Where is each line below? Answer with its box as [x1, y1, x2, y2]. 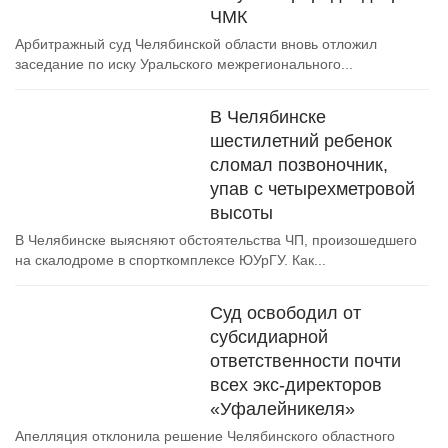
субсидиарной [210, 327, 328, 347]
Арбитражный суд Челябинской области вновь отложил [15, 36, 377, 52]
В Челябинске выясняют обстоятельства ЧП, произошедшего [15, 232, 417, 248]
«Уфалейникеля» [210, 399, 355, 419]
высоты [210, 203, 273, 223]
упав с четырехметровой [210, 179, 415, 199]
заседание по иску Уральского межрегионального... [15, 56, 353, 72]
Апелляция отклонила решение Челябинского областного [15, 428, 395, 444]
